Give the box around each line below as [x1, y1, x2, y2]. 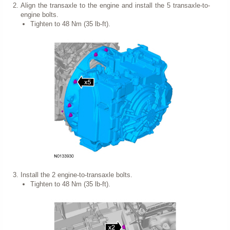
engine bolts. [20, 11, 59, 18]
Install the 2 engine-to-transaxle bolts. [20, 171, 132, 179]
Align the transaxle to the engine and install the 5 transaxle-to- [20, 2, 210, 9]
